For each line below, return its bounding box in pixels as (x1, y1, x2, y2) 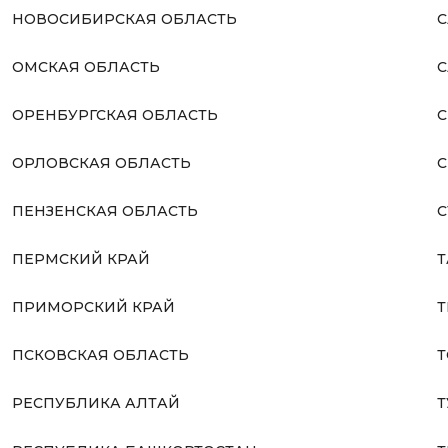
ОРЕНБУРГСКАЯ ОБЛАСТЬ (11, 106, 218, 124)
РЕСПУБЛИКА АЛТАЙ (11, 394, 180, 412)
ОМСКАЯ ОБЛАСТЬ (11, 58, 160, 76)
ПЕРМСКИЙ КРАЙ (11, 250, 150, 268)
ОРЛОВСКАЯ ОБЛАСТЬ (11, 154, 191, 172)
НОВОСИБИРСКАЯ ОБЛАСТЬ (11, 10, 237, 28)
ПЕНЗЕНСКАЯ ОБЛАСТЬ (11, 202, 198, 220)
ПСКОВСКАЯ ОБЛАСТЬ (11, 346, 189, 364)
